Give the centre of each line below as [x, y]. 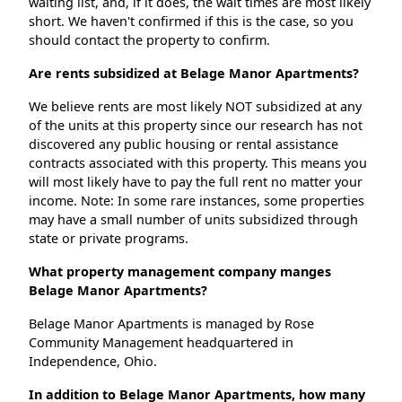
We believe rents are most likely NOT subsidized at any [195, 107]
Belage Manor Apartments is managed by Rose [171, 324]
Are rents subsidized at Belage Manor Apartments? [194, 74]
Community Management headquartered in [161, 343]
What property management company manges [180, 272]
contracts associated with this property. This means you [198, 163]
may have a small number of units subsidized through [193, 220]
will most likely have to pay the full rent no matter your [196, 182]
